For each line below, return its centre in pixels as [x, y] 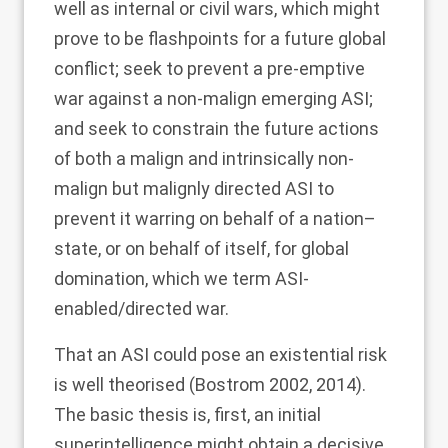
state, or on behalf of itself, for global [201, 248]
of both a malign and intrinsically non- [204, 158]
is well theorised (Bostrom [161, 384]
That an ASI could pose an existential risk [220, 354]
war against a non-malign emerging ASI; [213, 98]
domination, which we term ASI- [181, 278]
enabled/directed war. [141, 308]
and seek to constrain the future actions [216, 128]
